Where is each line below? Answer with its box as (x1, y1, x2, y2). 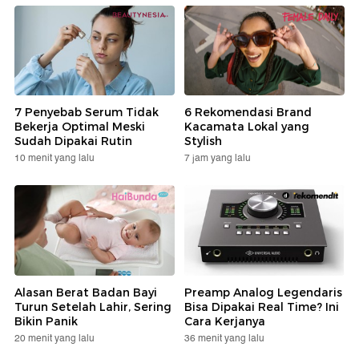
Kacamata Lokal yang (184, 119, 309, 135)
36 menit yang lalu (184, 330, 264, 346)
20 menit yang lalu (14, 330, 95, 346)
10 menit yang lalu (14, 151, 95, 167)
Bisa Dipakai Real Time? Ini (184, 299, 339, 314)
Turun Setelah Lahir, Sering (14, 299, 171, 314)
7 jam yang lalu (184, 151, 251, 167)
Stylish (184, 134, 222, 149)
